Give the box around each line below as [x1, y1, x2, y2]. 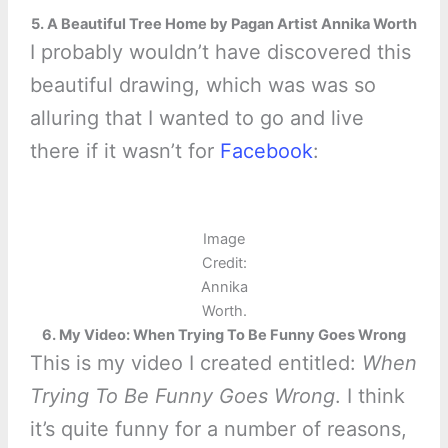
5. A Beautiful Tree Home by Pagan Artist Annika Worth [31, 15, 417, 34]
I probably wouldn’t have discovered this [29, 40, 411, 65]
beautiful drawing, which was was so [29, 73, 376, 98]
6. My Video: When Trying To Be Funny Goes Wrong [42, 326, 406, 345]
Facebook [219, 139, 313, 164]
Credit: [201, 254, 247, 273]
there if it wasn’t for [29, 139, 220, 164]
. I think [334, 384, 405, 409]
